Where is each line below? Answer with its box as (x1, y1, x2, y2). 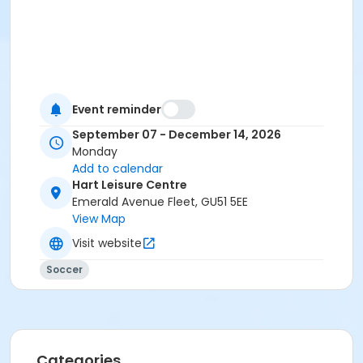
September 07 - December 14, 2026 (72, 126, 281, 143)
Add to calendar (72, 160, 163, 177)
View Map (72, 211, 126, 228)
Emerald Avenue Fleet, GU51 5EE (72, 194, 248, 211)
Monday (72, 143, 117, 160)
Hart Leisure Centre (72, 177, 187, 194)
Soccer (46, 263, 83, 277)
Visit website (72, 234, 142, 251)
